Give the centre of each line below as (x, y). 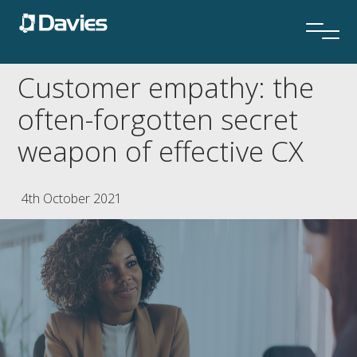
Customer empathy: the (166, 87)
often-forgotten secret (158, 119)
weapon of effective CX (161, 151)
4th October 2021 (71, 198)
